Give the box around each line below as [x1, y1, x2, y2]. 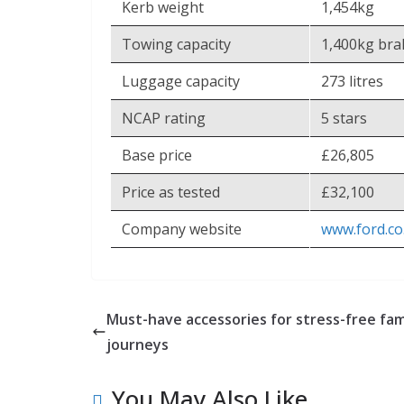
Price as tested [122, 181, 220, 202]
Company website [122, 218, 242, 239]
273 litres [321, 70, 383, 91]
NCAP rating [122, 107, 206, 128]
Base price [122, 144, 192, 165]
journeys [106, 334, 169, 354]
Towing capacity [122, 33, 231, 54]
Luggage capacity [122, 70, 240, 91]
